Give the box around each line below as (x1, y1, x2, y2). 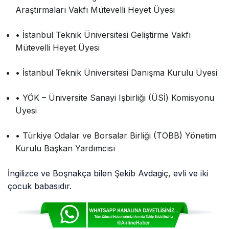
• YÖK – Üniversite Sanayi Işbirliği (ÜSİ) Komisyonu (15, 93, 215, 103)
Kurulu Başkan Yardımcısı (15, 143, 116, 154)
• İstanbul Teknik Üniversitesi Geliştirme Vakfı (15, 30, 191, 40)
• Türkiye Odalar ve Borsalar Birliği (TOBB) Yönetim (15, 130, 217, 141)
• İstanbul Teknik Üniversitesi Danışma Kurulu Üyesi (15, 67, 218, 78)
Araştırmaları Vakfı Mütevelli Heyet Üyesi (15, 5, 175, 15)
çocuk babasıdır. (8, 181, 72, 192)
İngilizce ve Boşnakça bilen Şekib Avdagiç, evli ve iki (8, 168, 209, 179)
